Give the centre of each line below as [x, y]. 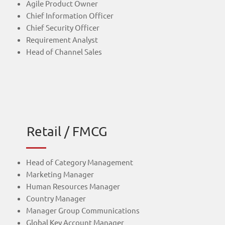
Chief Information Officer [70, 16]
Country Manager [56, 198]
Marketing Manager [60, 174]
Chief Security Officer [63, 28]
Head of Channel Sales [64, 52]
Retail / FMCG [67, 131]
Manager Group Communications [83, 210]
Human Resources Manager [73, 186]
